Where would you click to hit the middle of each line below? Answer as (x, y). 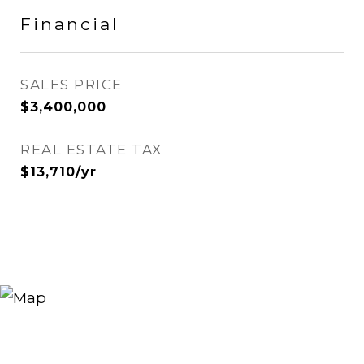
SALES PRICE (71, 84)
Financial (70, 24)
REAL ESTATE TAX (91, 149)
